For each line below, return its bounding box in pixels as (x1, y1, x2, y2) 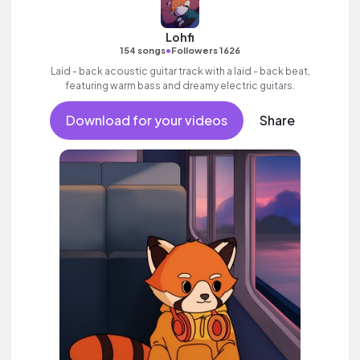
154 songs (120, 45, 166, 55)
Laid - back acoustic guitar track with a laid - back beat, (50, 65, 310, 77)
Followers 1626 (171, 45, 240, 55)
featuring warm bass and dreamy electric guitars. (65, 80, 295, 92)
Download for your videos (65, 112, 227, 129)
